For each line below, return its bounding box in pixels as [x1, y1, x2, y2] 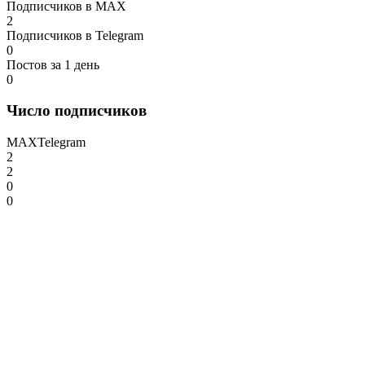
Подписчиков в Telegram [7, 28, 143, 42]
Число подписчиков [7, 102, 147, 120]
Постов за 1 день [7, 57, 99, 72]
